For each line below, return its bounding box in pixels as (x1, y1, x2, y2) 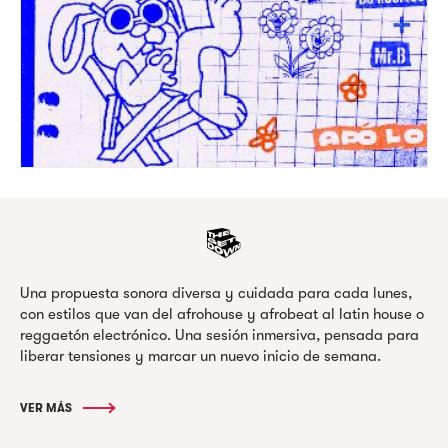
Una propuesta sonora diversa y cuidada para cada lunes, (20, 283, 412, 302)
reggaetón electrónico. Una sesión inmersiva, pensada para (20, 325, 419, 344)
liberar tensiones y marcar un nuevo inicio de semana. (20, 346, 381, 365)
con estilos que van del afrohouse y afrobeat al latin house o (20, 304, 424, 323)
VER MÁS (20, 400, 75, 415)
